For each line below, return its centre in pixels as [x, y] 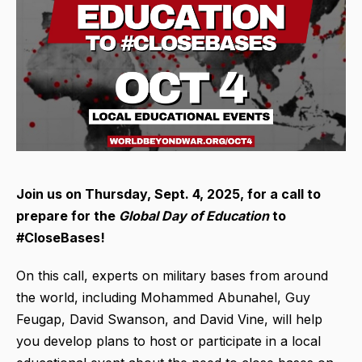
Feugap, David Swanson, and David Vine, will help [169, 320]
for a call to [284, 194]
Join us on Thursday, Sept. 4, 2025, [132, 194]
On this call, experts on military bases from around [172, 276]
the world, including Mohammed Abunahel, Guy [163, 298]
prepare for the [67, 216]
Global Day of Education [194, 216]
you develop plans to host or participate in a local [168, 341]
